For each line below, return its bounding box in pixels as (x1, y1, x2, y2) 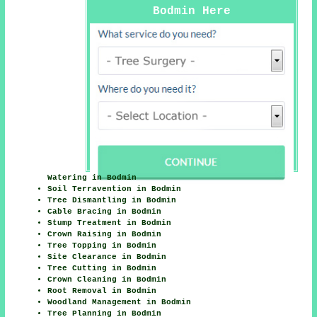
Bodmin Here (152, 5, 231, 18)
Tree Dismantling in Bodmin (47, 196, 177, 205)
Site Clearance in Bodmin (47, 253, 167, 262)
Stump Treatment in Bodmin (47, 219, 172, 228)
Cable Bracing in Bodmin (47, 207, 162, 217)
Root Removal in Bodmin (47, 287, 157, 296)
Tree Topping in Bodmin (47, 241, 157, 250)
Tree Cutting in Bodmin (47, 264, 157, 273)
